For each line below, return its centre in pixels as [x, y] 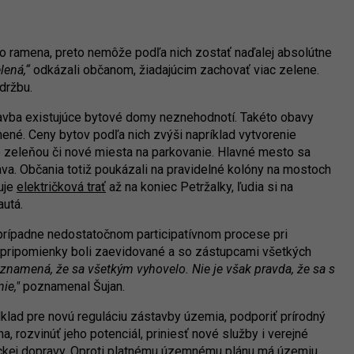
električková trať [61, 187]
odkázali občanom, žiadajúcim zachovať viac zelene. [175, 70]
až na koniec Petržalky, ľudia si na [200, 187]
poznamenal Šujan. [74, 287]
